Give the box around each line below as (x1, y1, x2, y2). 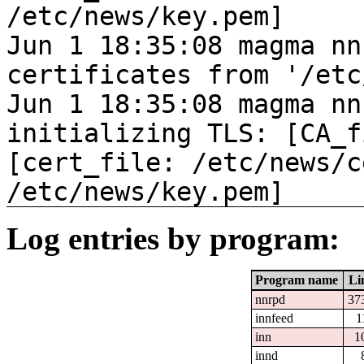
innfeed (255, 311, 294, 326)
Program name (255, 273, 339, 288)
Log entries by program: (6, 221, 340, 257)
